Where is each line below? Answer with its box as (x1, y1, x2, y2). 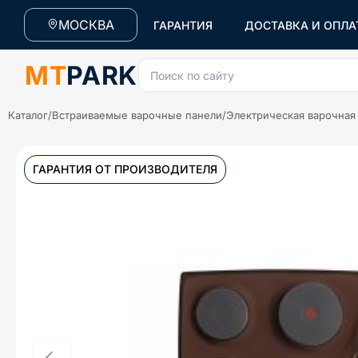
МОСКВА (58, 17, 114, 33)
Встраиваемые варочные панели (52, 109, 222, 121)
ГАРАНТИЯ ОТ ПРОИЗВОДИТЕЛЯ (33, 162, 217, 176)
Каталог (8, 109, 48, 121)
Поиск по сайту (149, 68, 234, 82)
